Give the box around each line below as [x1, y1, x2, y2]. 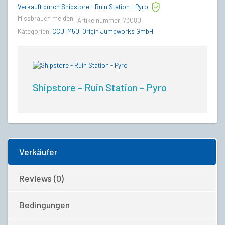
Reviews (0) [19, 172, 64, 184]
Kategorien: [18, 27, 52, 36]
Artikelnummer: [77, 16, 123, 25]
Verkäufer [19, 146, 57, 157]
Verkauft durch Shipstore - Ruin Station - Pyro [18, 3, 148, 11]
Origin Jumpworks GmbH [82, 27, 153, 36]
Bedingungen [19, 199, 70, 210]
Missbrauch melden [18, 14, 73, 23]
